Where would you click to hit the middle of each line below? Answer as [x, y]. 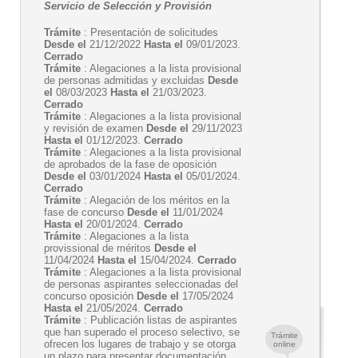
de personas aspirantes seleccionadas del [141, 284]
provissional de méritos [99, 248]
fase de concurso [86, 212]
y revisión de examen [95, 128]
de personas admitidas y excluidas [126, 80]
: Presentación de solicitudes [149, 32]
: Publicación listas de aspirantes [159, 320]
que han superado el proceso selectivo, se [142, 332]
